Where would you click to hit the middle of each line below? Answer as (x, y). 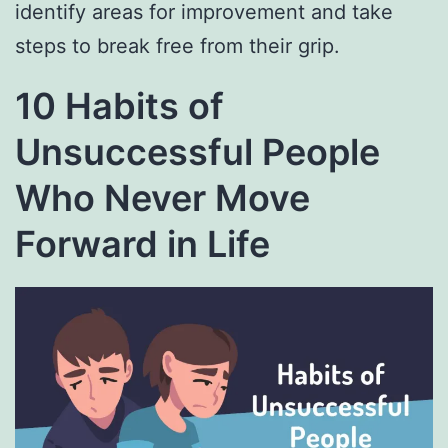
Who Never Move (162, 198)
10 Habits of (119, 106)
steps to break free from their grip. (183, 46)
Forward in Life (142, 244)
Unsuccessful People (197, 152)
